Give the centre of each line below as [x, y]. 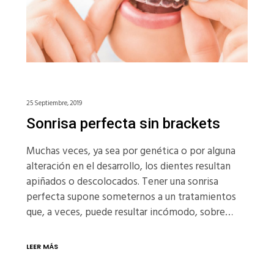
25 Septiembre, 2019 [54, 104]
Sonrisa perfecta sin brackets [123, 124]
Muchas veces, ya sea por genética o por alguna [131, 151]
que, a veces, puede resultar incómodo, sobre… [129, 213]
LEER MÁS [42, 247]
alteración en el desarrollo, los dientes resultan [128, 167]
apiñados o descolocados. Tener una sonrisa [122, 182]
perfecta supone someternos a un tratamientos [131, 197]
